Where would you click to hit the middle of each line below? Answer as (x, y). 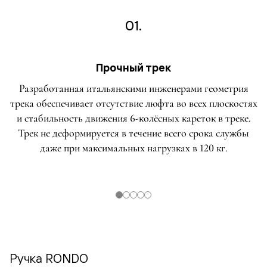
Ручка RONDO (49, 258)
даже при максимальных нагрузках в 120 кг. (133, 148)
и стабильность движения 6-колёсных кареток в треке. (133, 118)
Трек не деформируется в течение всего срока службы (133, 133)
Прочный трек (133, 68)
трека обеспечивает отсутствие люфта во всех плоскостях (133, 103)
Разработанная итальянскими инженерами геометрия (133, 89)
